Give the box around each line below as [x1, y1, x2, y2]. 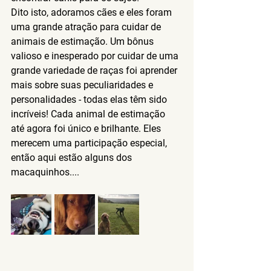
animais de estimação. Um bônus [11, 35, 156, 47]
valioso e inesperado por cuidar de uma [11, 50, 181, 62]
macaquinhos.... [11, 166, 79, 178]
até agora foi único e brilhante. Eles [11, 122, 163, 134]
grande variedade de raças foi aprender [11, 64, 180, 76]
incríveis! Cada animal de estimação [11, 108, 168, 120]
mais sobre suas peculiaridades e [11, 79, 155, 91]
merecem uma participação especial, [11, 137, 169, 149]
